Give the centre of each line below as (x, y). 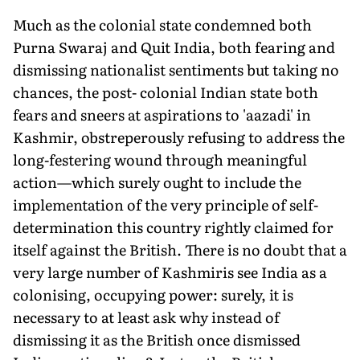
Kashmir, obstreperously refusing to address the (179, 137)
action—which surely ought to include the (157, 182)
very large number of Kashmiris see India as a (170, 272)
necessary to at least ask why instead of (146, 317)
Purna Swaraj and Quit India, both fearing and (174, 47)
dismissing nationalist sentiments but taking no (176, 69)
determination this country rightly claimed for (173, 227)
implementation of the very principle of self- (166, 204)
